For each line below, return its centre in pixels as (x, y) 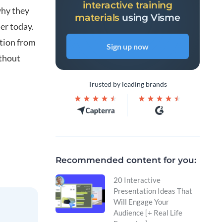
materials (99, 18)
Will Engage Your (141, 202)
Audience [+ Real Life (148, 213)
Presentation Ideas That (153, 191)
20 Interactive (137, 180)
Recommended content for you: (126, 160)
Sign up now (128, 47)
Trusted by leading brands (128, 84)
